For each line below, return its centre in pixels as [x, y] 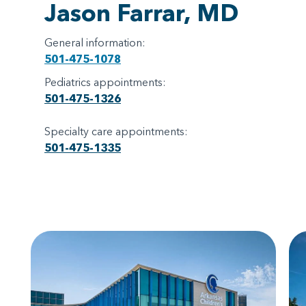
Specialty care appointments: [116, 131]
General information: [95, 43]
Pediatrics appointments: [105, 82]
